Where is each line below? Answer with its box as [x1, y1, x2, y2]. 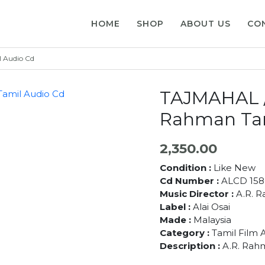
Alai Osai [192, 201, 230, 212]
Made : [159, 214, 193, 225]
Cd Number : [159, 174, 221, 186]
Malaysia [193, 214, 231, 225]
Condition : [159, 161, 214, 173]
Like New [213, 161, 256, 173]
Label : [159, 201, 193, 212]
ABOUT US [180, 18, 231, 29]
